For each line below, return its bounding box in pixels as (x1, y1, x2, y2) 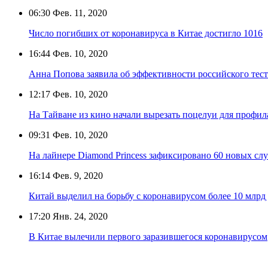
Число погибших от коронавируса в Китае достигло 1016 (29, 28, 263, 38)
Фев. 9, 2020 (50, 170, 103, 181)
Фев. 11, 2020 (50, 7, 107, 18)
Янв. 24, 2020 (50, 211, 108, 221)
